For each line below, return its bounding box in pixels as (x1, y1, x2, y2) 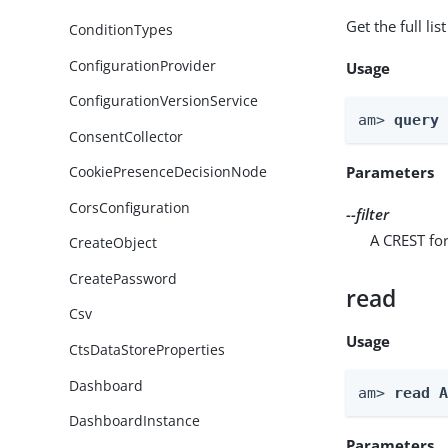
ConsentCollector (69, 126, 184, 146)
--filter (346, 203, 390, 224)
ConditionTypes (69, 20, 174, 40)
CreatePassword (69, 268, 178, 288)
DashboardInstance (69, 411, 201, 431)
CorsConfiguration (69, 197, 191, 217)
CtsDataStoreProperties (69, 340, 226, 360)
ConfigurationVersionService (69, 91, 259, 111)
